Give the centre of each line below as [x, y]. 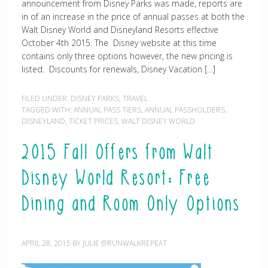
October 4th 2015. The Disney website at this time [119, 43]
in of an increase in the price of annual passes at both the [133, 16]
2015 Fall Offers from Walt [117, 154]
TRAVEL [135, 98]
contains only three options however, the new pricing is [127, 56]
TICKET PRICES [93, 121]
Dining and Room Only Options [131, 205]
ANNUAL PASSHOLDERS [185, 110]
